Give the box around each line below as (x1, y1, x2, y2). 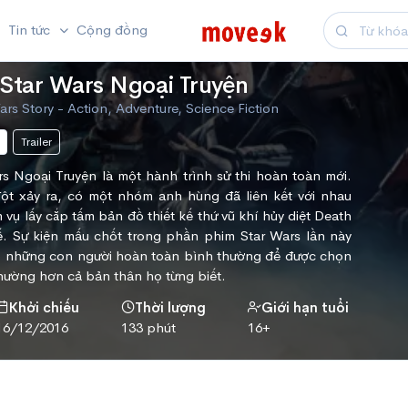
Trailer (21, 134, 52, 150)
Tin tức (8, 21, 55, 38)
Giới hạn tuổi (260, 299, 349, 317)
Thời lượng (135, 299, 207, 317)
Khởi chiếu (8, 299, 79, 317)
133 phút (121, 319, 177, 337)
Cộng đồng (76, 21, 148, 38)
